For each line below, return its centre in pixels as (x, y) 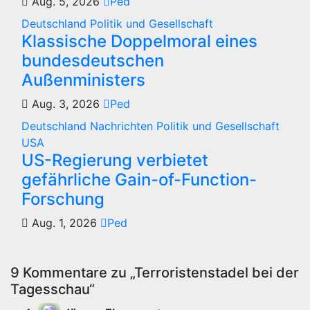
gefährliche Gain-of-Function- (139, 180)
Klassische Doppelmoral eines (139, 42)
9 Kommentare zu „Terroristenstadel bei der (155, 273)
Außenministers (83, 80)
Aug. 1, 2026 (64, 223)
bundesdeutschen (93, 61)
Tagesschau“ (53, 290)
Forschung (63, 199)
